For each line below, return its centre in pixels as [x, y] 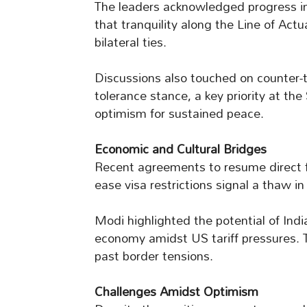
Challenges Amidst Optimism [176, 292]
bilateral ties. [131, 42]
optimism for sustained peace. [179, 114]
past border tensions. [154, 256]
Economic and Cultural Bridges [181, 149]
